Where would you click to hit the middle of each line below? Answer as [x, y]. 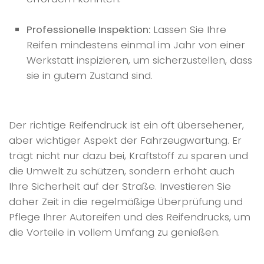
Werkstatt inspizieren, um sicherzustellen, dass [139, 60]
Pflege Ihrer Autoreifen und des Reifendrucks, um [130, 217]
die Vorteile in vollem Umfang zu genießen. [114, 232]
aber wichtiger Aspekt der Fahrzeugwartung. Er [125, 140]
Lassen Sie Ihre [188, 30]
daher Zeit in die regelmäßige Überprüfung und [126, 201]
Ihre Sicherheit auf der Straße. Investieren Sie [120, 186]
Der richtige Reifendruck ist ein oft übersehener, [126, 125]
